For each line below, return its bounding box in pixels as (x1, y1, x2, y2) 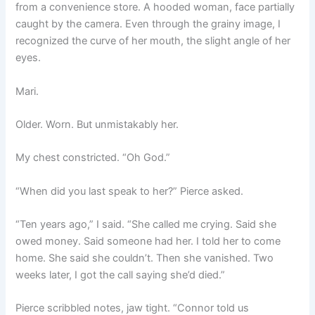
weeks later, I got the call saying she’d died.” (15, 268, 226, 281)
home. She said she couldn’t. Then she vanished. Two (15, 251, 274, 264)
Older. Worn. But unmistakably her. (15, 117, 179, 131)
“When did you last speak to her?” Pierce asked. (15, 184, 244, 198)
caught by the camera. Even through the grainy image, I (15, 18, 281, 31)
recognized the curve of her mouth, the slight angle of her (15, 34, 291, 48)
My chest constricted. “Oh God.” (15, 151, 171, 165)
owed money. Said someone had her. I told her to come (15, 234, 281, 247)
